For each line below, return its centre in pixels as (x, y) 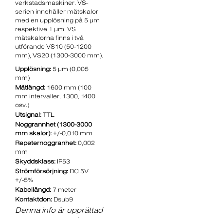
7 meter (64, 190)
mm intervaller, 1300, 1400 (55, 96)
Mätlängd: (30, 87)
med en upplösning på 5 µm (58, 20)
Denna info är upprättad (59, 210)
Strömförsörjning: (42, 171)
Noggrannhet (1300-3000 (54, 124)
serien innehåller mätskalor (57, 11)
